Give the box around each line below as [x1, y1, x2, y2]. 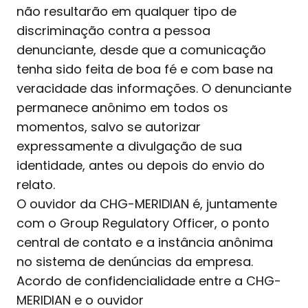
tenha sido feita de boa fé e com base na [16, 60, 273, 78]
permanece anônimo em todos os [16, 98, 228, 116]
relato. [16, 175, 55, 193]
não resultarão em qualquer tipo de [16, 2, 236, 20]
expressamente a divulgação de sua [16, 137, 242, 155]
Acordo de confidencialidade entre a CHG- [16, 272, 281, 289]
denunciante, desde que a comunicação [16, 41, 266, 58]
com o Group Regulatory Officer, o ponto [16, 214, 269, 232]
